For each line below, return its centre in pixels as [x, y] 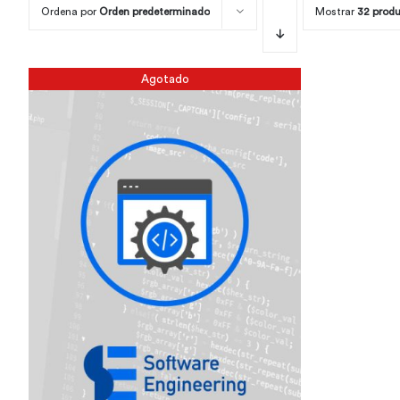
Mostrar [336, 12]
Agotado [165, 79]
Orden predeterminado [154, 12]
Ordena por [70, 12]
